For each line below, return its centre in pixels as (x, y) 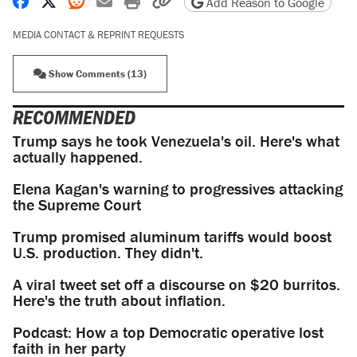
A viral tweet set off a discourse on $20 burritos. (177, 284)
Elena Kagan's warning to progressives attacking (178, 189)
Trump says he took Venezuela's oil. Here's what (176, 141)
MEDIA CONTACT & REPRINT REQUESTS (98, 35)
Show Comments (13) (96, 74)
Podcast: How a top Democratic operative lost (168, 332)
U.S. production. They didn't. (108, 253)
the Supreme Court (77, 205)
